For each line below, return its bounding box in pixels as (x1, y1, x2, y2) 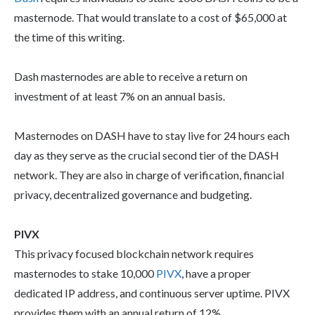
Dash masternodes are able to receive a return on (14, 70, 247, 84)
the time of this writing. (14, 30, 124, 44)
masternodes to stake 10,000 (14, 266, 156, 281)
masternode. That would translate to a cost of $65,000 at (14, 11, 287, 25)
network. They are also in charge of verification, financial (14, 168, 284, 182)
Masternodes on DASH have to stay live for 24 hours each (14, 129, 290, 143)
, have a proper (181, 266, 251, 281)
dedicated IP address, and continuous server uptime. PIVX (14, 286, 290, 300)
